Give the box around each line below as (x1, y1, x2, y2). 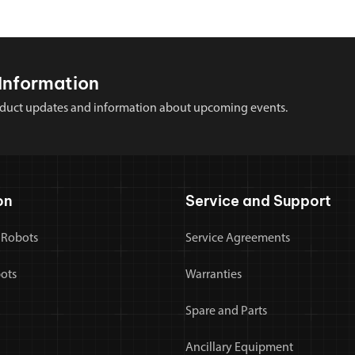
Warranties (185, 269, 242, 282)
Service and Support (185, 192, 331, 211)
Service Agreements (185, 232, 290, 246)
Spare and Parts (185, 305, 267, 319)
